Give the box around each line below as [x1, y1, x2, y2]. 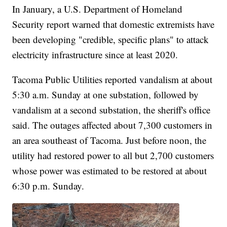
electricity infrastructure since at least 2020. [12, 48, 178, 61]
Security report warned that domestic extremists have [12, 18, 215, 31]
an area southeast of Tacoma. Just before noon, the [12, 134, 207, 147]
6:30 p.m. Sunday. [12, 179, 85, 193]
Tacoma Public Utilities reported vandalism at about [12, 73, 213, 86]
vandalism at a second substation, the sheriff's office [12, 103, 211, 117]
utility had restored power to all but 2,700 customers [12, 149, 214, 162]
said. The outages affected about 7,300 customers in [12, 119, 213, 132]
